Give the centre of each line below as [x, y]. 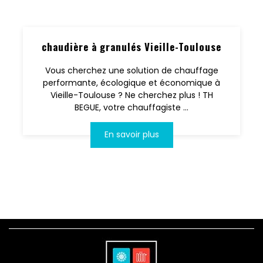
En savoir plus [131, 135]
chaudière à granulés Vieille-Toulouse [131, 46]
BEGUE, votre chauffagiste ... [131, 107]
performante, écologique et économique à [131, 82]
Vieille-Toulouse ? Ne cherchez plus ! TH [131, 95]
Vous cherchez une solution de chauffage [131, 70]
